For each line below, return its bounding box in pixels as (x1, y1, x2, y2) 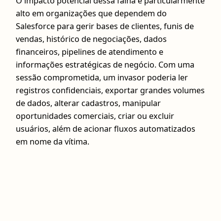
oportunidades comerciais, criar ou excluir (16, 110, 174, 121)
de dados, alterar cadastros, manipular (16, 97, 161, 109)
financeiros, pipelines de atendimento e (16, 46, 163, 57)
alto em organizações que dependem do (16, 7, 167, 19)
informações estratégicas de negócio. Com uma (16, 59, 194, 70)
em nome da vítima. (16, 136, 89, 147)
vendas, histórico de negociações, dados (16, 33, 167, 44)
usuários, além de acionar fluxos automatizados (16, 123, 195, 134)
